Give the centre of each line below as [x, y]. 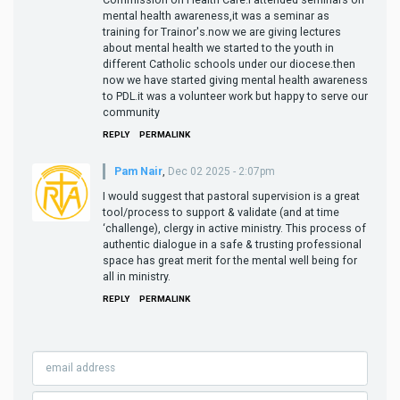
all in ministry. [137, 276]
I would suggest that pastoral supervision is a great [231, 196]
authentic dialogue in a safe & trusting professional [232, 244]
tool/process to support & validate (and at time [221, 212]
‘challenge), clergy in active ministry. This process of [234, 228]
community [131, 112]
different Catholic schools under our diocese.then [229, 63]
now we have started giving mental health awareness [235, 79]
